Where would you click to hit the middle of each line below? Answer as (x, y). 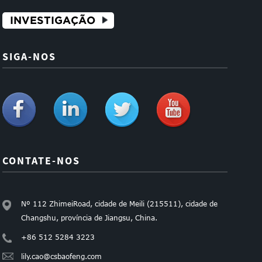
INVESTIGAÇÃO (53, 20)
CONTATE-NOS (42, 160)
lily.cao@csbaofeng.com (62, 256)
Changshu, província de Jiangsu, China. (89, 217)
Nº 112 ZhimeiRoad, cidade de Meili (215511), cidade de (120, 203)
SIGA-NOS (30, 56)
